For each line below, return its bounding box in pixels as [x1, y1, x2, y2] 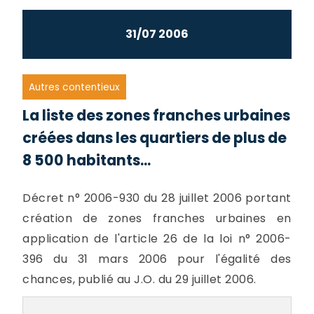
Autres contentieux [29, 80, 121, 94]
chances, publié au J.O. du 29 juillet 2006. [22, 271, 257, 288]
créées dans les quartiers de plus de [22, 128, 287, 149]
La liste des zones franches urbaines [22, 105, 291, 126]
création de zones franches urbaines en [22, 210, 292, 227]
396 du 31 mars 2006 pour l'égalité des [22, 251, 292, 268]
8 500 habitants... [22, 150, 151, 171]
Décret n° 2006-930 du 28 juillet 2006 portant [22, 190, 292, 207]
